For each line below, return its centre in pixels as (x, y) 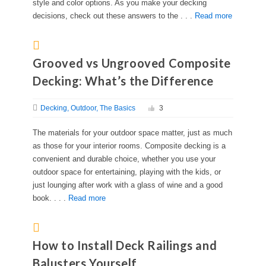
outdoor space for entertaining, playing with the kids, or (127, 172)
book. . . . (50, 198)
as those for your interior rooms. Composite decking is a (129, 146)
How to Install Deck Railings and (125, 246)
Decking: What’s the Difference (123, 81)
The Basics (118, 108)
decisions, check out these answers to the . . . (114, 16)
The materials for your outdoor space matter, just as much (132, 133)
